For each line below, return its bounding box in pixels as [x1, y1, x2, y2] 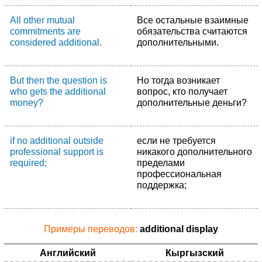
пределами [137, 158, 185, 168]
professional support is [10, 147, 104, 157]
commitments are [10, 26, 81, 36]
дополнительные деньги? [137, 98, 247, 108]
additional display [140, 224, 218, 234]
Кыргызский [165, 248, 224, 258]
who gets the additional [10, 87, 106, 96]
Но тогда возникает [137, 75, 220, 85]
